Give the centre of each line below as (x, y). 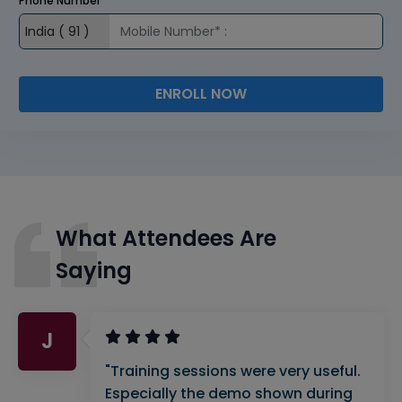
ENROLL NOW (201, 93)
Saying (94, 270)
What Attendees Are (166, 238)
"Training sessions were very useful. (233, 371)
